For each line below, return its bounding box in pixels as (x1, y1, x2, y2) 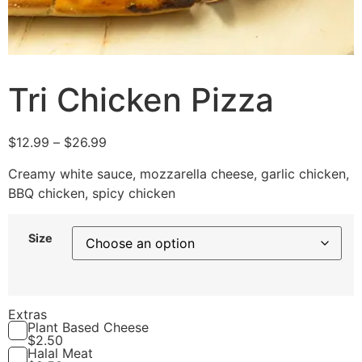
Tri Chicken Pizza (8, 80, 274, 120)
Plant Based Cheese (27, 318, 149, 335)
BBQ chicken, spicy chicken (8, 184, 175, 201)
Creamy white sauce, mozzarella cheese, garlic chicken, (8, 165, 349, 182)
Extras (8, 305, 47, 322)
